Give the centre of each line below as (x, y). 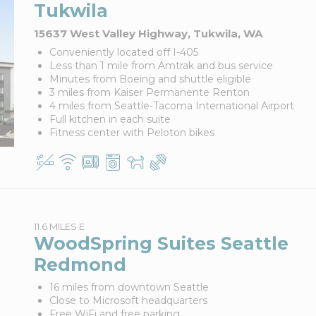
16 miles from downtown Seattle (129, 287)
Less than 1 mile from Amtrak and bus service (161, 66)
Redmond (80, 265)
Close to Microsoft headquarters (128, 300)
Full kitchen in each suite (110, 119)
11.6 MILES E (59, 226)
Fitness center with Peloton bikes (132, 133)
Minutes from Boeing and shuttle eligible (150, 79)
